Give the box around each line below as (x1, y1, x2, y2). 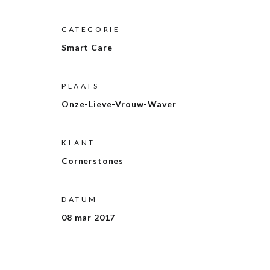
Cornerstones (61, 155, 124, 166)
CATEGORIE (61, 24, 121, 34)
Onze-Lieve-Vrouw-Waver (61, 98, 177, 109)
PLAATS (61, 81, 99, 90)
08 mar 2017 (61, 212, 116, 222)
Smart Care (61, 42, 113, 52)
